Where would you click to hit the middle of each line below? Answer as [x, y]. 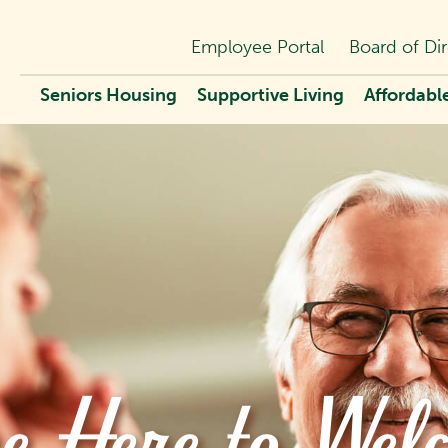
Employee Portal [257, 47]
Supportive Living [270, 95]
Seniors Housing [108, 95]
